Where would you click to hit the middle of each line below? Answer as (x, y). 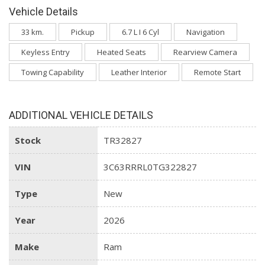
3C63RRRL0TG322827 (150, 167)
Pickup (83, 32)
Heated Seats (122, 52)
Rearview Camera (205, 52)
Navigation (206, 32)
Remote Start (217, 72)
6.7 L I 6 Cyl (140, 32)
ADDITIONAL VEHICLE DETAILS (81, 115)
